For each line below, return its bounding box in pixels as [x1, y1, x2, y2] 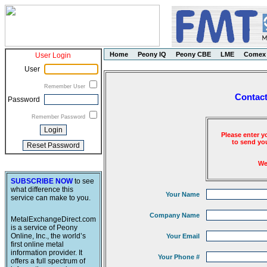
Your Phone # [158, 253, 200, 260]
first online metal [11, 240, 64, 249]
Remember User [44, 83, 87, 89]
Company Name [150, 212, 200, 219]
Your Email [166, 232, 200, 240]
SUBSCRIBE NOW [11, 177, 73, 185]
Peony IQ [138, 51, 166, 58]
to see [73, 177, 94, 185]
